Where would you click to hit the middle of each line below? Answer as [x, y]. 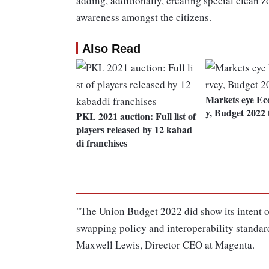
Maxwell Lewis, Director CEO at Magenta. [165, 245]
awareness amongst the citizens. [144, 17]
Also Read [111, 49]
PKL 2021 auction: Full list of [136, 116]
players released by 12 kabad [134, 130]
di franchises [102, 143]
